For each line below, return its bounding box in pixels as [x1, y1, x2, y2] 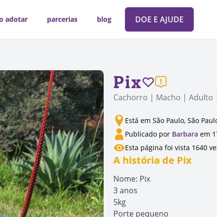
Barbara [172, 129, 198, 139]
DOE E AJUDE [135, 14, 184, 25]
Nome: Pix [113, 173, 150, 184]
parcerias [46, 15, 77, 24]
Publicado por [125, 129, 172, 139]
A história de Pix [113, 154, 192, 167]
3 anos [113, 185, 138, 196]
